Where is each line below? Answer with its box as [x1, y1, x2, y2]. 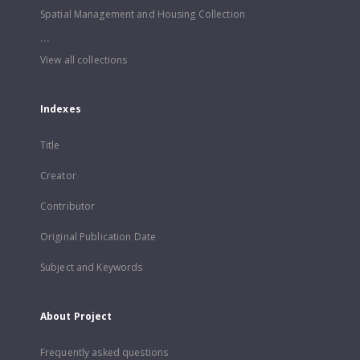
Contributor [40, 199, 96, 213]
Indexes [40, 102, 81, 116]
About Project [40, 309, 112, 323]
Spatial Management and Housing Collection [40, 7, 245, 21]
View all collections [40, 53, 128, 67]
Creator [40, 169, 76, 182]
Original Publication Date [40, 230, 156, 243]
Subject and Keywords [40, 260, 143, 274]
